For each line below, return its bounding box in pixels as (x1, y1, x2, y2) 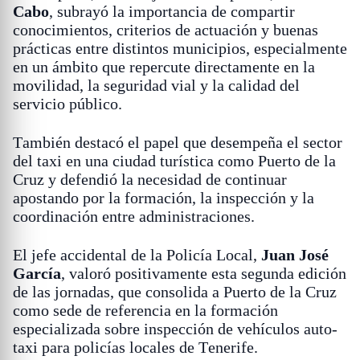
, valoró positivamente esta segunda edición (61, 264, 346, 283)
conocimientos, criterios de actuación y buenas (13, 21, 318, 39)
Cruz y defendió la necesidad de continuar (13, 170, 287, 189)
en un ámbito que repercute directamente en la (13, 58, 315, 76)
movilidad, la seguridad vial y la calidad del (13, 76, 300, 95)
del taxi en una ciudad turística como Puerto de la (13, 152, 336, 170)
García (13, 264, 61, 283)
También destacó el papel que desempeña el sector (13, 133, 342, 152)
